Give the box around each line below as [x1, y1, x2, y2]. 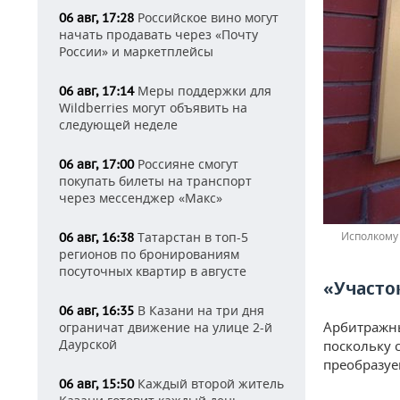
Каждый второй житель [134, 375, 284, 392]
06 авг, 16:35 [59, 303, 134, 319]
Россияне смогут [134, 155, 238, 172]
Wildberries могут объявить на [59, 99, 247, 116]
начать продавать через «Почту [59, 26, 258, 43]
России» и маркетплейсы [59, 43, 213, 60]
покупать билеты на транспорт [59, 172, 252, 189]
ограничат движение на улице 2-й [59, 319, 272, 336]
